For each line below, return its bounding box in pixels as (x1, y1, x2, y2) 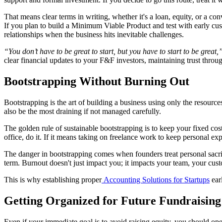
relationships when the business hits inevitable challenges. (4, 30, 184, 39)
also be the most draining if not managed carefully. (4, 107, 161, 116)
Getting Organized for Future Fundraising (4, 194, 221, 207)
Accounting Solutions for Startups (102, 175, 210, 184)
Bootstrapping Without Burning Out (4, 75, 189, 88)
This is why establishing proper (4, 175, 102, 184)
